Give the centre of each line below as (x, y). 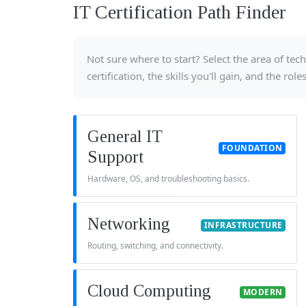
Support (115, 157)
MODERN (263, 292)
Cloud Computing (149, 291)
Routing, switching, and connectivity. (155, 246)
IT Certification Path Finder (180, 12)
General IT (125, 137)
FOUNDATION (252, 148)
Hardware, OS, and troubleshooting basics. (168, 179)
